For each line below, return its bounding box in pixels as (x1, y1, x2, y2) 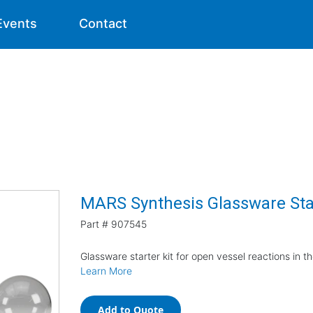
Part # (80, 218, 109, 230)
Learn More (80, 265, 133, 277)
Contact (79, 16, 128, 31)
